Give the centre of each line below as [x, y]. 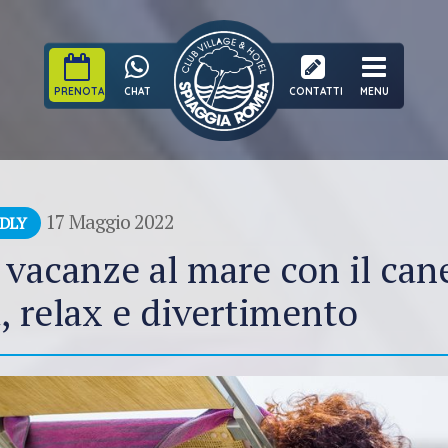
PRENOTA [79, 91]
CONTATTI [316, 91]
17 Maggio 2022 [109, 221]
